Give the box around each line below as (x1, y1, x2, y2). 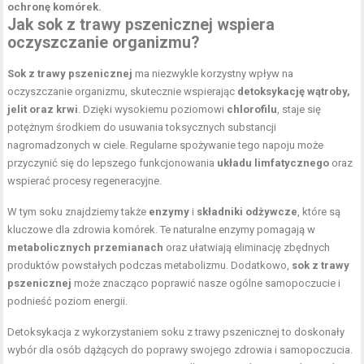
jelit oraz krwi (7, 102, 79, 115)
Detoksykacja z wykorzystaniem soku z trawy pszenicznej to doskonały (7, 325, 345, 338)
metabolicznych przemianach (7, 240, 164, 253)
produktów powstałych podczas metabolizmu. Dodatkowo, (7, 258, 292, 271)
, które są (297, 205, 341, 218)
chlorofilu (227, 102, 278, 115)
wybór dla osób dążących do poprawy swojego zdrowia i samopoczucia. (7, 343, 353, 356)
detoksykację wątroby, (237, 84, 351, 97)
